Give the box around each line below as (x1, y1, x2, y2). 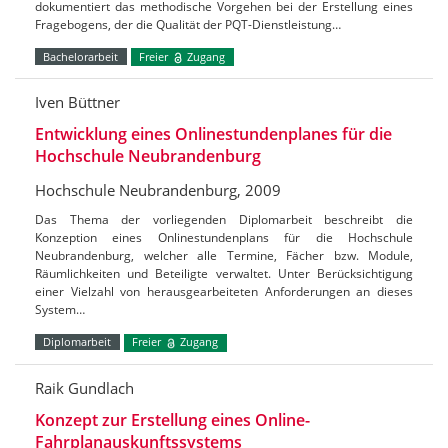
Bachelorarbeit (43, 49, 119, 65)
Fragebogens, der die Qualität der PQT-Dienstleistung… (35, 16, 341, 34)
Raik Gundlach (35, 377, 134, 398)
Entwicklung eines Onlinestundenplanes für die (35, 123, 392, 146)
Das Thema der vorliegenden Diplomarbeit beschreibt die (35, 211, 413, 229)
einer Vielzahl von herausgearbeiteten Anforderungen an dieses (35, 283, 413, 301)
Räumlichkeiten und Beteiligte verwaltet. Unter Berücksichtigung (35, 265, 413, 283)
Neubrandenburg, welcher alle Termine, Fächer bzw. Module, (35, 247, 413, 265)
